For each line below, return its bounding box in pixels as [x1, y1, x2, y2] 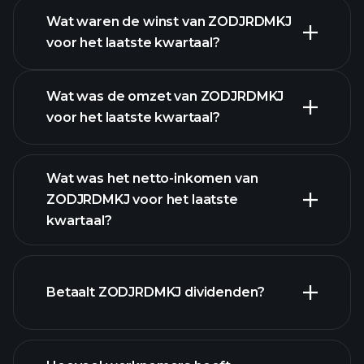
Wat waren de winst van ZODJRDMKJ [46, 14, 292, 29]
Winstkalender [46, 50, 143, 66]
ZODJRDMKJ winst [185, 198, 311, 214]
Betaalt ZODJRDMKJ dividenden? [46, 284, 265, 300]
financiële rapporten [46, 252, 178, 267]
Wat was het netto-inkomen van [46, 171, 258, 186]
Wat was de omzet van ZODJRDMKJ [46, 89, 284, 104]
